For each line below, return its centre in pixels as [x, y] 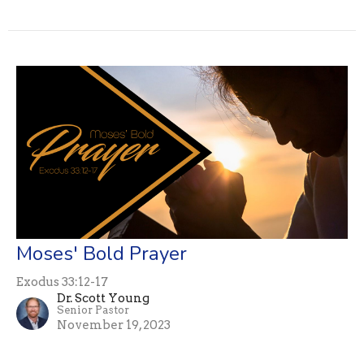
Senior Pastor [93, 310]
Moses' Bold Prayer [102, 254]
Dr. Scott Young [103, 299]
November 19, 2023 [114, 325]
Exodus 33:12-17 [62, 282]
